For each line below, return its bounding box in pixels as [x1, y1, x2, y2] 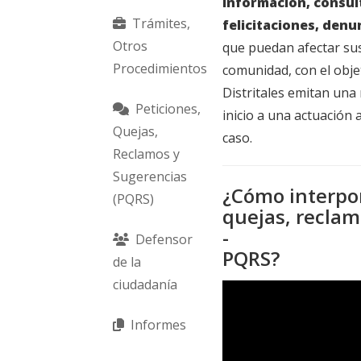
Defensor [132, 230, 193, 248]
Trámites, [129, 15, 190, 32]
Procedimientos [113, 60, 207, 77]
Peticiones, [132, 100, 201, 118]
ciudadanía [113, 276, 177, 293]
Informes [127, 316, 186, 334]
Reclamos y [113, 145, 180, 163]
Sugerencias [113, 168, 187, 185]
